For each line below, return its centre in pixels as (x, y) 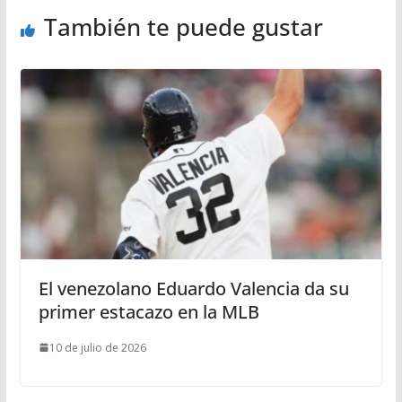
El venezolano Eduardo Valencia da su (193, 288)
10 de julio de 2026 (97, 347)
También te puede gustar (183, 27)
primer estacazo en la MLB (149, 311)
